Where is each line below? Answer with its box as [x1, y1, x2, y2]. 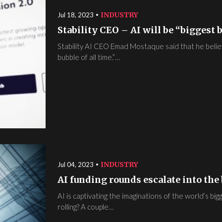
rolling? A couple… [57, 202, 113, 212]
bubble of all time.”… [57, 53, 120, 62]
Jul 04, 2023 [57, 161, 94, 169]
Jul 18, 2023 [57, 11, 94, 19]
